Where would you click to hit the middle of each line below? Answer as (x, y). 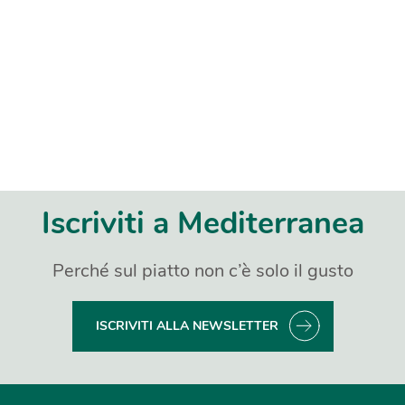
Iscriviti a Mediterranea (202, 223)
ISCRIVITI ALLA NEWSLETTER (187, 325)
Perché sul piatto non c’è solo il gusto (202, 270)
